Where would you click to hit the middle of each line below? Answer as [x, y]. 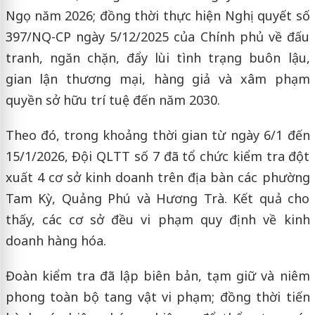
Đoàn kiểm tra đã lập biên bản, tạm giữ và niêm [157, 275]
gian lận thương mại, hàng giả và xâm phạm [157, 78]
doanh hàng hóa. [56, 240]
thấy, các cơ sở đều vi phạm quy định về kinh [157, 219]
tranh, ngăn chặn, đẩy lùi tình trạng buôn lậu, [157, 57]
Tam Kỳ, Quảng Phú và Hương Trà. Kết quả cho [157, 198]
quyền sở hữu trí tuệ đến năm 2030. [112, 99]
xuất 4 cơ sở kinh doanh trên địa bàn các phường [157, 177]
